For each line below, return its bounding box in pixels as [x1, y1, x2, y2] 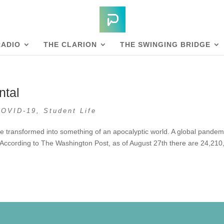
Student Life [43, 107, 97, 114]
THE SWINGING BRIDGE [120, 40, 210, 48]
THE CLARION [43, 40, 97, 48]
